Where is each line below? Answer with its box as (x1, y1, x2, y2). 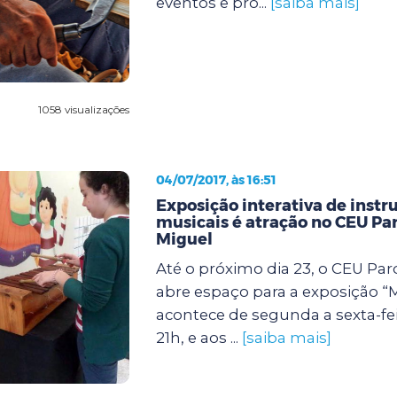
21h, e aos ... (155, 328, 242, 346)
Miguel (155, 229, 213, 249)
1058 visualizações (37, 102, 129, 116)
